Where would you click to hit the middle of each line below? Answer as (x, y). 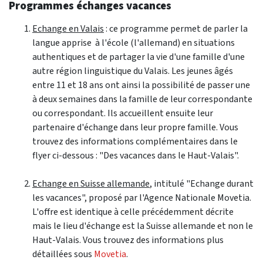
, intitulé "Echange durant (202, 183)
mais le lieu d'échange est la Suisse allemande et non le (143, 225)
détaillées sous (62, 254)
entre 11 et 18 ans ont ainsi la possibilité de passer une (141, 85)
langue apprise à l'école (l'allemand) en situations (134, 42)
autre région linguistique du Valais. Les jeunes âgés (133, 70)
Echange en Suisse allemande (91, 183)
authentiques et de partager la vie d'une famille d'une (139, 56)
